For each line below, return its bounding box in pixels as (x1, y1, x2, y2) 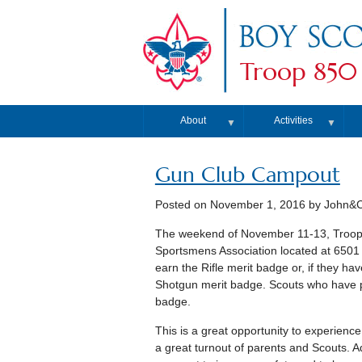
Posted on (154, 199, 210, 211)
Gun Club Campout (154, 162, 340, 188)
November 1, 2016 (209, 199, 305, 211)
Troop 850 (240, 57, 357, 87)
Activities (274, 115, 314, 127)
